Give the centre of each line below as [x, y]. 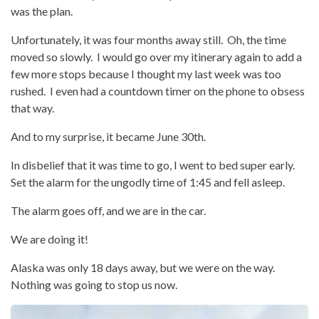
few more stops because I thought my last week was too [146, 74]
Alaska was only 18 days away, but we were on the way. [144, 268]
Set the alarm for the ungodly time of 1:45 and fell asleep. [148, 182]
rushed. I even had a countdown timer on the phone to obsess [158, 91]
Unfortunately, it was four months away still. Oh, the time [148, 40]
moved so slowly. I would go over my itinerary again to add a [156, 57]
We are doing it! [49, 239]
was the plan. [44, 11]
